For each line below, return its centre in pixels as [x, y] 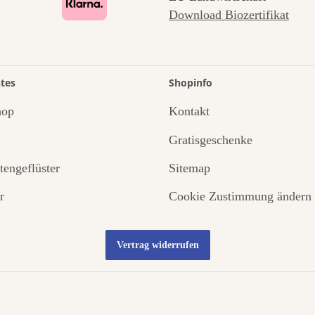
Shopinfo [191, 82]
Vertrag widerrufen [157, 245]
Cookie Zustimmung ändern [240, 197]
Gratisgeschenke [211, 140]
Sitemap [189, 168]
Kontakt [189, 111]
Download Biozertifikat [229, 14]
